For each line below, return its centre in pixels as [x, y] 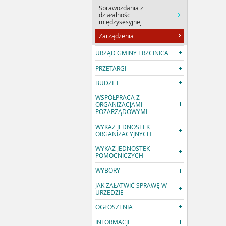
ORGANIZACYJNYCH [124, 133]
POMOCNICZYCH [120, 156]
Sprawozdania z [121, 7]
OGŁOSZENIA [114, 207]
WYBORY [108, 170]
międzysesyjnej [121, 21]
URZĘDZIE [110, 192]
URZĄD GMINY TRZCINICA [132, 53]
